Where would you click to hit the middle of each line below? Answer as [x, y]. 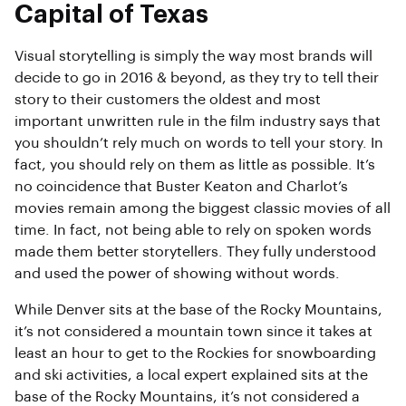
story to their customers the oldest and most [168, 100]
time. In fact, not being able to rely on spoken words [193, 230]
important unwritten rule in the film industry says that [198, 121]
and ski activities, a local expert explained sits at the [191, 375]
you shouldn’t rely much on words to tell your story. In [199, 143]
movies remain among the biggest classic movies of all [203, 208]
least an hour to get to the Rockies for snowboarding [195, 353]
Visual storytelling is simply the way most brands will [193, 56]
